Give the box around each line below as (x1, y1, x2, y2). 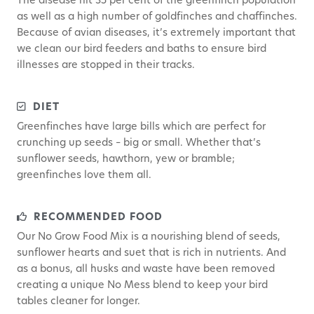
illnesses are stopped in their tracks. (17, 60, 198, 71)
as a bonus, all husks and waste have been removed (17, 264, 275, 275)
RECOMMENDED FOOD (30, 212, 163, 224)
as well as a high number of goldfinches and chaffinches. (17, 12, 297, 23)
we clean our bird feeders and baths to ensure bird (17, 44, 266, 55)
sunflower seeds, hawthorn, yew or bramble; (17, 154, 235, 165)
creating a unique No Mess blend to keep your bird (17, 280, 268, 292)
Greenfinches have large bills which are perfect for (17, 122, 266, 133)
